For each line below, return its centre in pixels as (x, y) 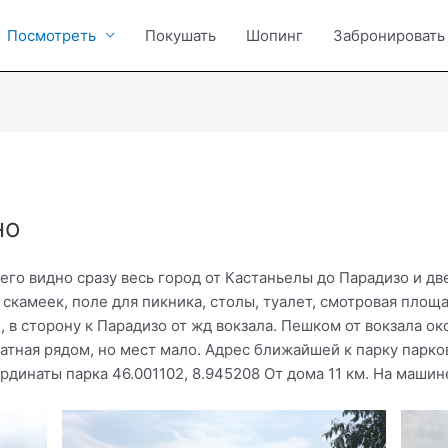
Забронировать (389, 35)
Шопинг (274, 35)
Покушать (180, 35)
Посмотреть (51, 35)
